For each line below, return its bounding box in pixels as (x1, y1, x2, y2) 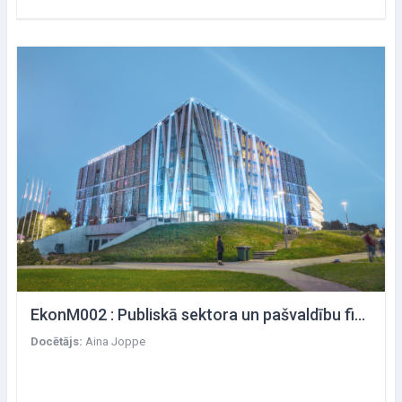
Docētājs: (31, 335, 85, 349)
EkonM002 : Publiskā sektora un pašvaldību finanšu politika (354, 305, 365, 325)
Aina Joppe (85, 335, 145, 349)
